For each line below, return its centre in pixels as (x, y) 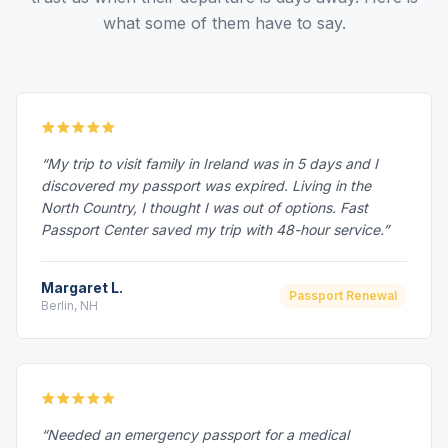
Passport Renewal (343, 295)
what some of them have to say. (224, 23)
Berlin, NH (69, 305)
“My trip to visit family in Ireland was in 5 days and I (209, 163)
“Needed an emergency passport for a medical (195, 434)
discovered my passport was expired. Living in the (206, 185)
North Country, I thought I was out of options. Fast (204, 207)
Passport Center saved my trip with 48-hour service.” (215, 229)
